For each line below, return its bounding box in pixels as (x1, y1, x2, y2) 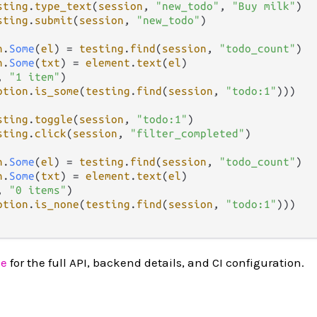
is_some (35, 84, 79, 97)
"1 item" (9, 70, 60, 83)
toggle (35, 113, 73, 125)
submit (35, 13, 73, 26)
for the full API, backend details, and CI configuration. (7, 255, 304, 270)
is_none (35, 197, 79, 210)
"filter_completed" (130, 127, 245, 139)
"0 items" (9, 183, 67, 196)
